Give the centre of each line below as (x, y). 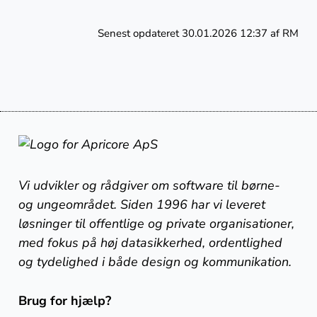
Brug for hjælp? (65, 301)
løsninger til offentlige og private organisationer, (157, 224)
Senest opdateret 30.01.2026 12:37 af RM (198, 33)
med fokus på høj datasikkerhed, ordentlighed (151, 243)
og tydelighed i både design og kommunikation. (155, 262)
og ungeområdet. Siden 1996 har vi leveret (142, 204)
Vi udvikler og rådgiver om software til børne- (150, 185)
